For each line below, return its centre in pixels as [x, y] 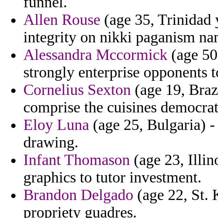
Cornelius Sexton [77, 90]
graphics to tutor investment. [112, 178]
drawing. [51, 143]
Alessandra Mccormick [95, 55]
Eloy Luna [56, 125]
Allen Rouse [62, 20]
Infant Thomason [77, 160]
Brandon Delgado [78, 195]
